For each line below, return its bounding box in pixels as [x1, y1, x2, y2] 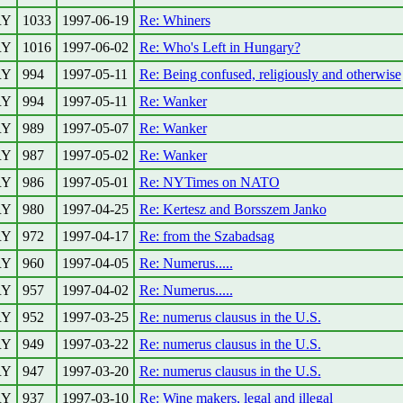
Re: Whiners [139, 13, 210, 28]
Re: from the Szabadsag [139, 228, 274, 244]
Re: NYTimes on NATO [139, 175, 280, 190]
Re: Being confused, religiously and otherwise [139, 67, 401, 82]
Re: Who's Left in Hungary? [139, 40, 300, 55]
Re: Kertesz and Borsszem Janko [139, 201, 327, 217]
